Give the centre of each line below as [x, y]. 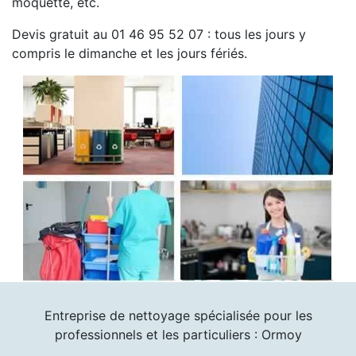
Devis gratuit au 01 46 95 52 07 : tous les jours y [159, 34]
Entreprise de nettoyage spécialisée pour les [178, 315]
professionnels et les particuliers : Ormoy [178, 334]
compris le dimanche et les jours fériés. [130, 53]
